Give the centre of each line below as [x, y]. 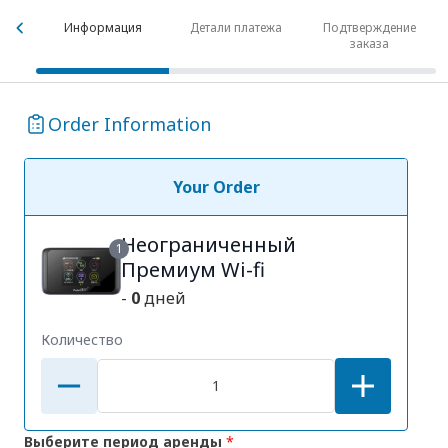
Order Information [129, 124]
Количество [82, 339]
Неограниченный [208, 244]
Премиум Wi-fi [193, 269]
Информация [102, 27]
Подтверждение [369, 27]
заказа [369, 43]
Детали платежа [235, 27]
